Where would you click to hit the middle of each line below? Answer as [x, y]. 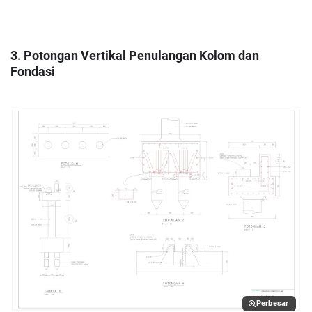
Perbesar [272, 304]
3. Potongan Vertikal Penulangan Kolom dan [135, 56]
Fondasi [33, 72]
